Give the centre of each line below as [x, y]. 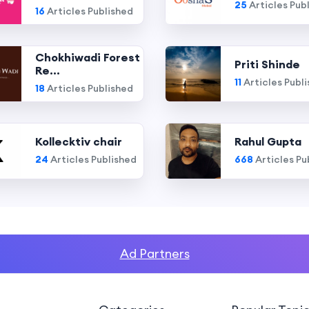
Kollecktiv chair [79, 141]
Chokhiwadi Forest [88, 57]
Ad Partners [154, 253]
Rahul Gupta [268, 141]
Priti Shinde [267, 64]
